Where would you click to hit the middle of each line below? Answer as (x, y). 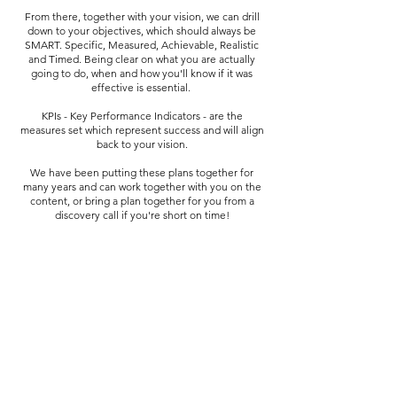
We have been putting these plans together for (142, 172)
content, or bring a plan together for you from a (142, 201)
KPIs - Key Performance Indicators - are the (142, 116)
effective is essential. (142, 87)
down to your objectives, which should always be (142, 31)
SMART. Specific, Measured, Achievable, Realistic (142, 45)
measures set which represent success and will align (142, 130)
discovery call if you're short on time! (142, 215)
